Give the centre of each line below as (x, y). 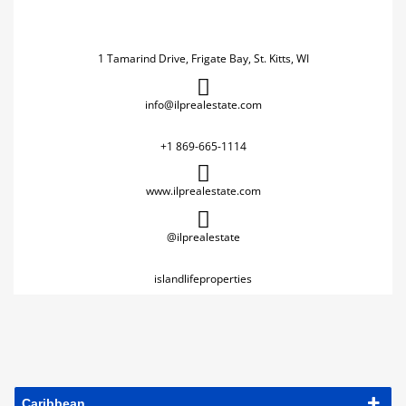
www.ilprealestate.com (203, 191)
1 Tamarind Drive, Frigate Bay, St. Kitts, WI (203, 58)
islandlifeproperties (203, 279)
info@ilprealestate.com (203, 105)
